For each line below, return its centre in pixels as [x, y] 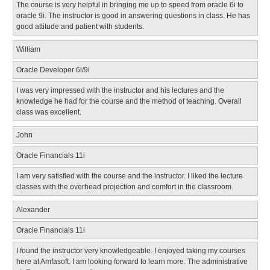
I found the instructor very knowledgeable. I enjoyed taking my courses [130, 250]
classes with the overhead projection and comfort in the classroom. [124, 187]
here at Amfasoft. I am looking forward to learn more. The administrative [132, 261]
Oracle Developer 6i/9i [53, 70]
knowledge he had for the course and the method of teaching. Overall [129, 101]
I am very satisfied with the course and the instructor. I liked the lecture [129, 176]
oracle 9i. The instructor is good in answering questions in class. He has [133, 15]
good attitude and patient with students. [80, 26]
